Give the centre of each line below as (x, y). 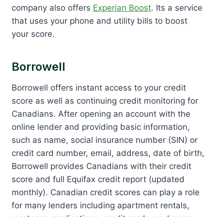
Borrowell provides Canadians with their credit (101, 166)
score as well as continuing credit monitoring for (105, 101)
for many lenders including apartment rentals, (101, 205)
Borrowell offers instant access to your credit (99, 87)
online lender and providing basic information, (101, 127)
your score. (33, 34)
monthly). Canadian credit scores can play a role (106, 192)
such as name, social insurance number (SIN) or (105, 140)
